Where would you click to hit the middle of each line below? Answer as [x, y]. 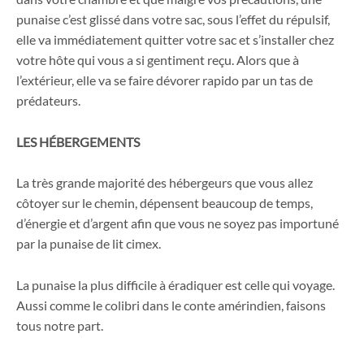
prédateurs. [48, 101]
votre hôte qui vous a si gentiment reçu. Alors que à [158, 60]
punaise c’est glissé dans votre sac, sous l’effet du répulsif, [173, 19]
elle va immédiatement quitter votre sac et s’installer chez [175, 40]
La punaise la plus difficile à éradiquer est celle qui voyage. [175, 284]
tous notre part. [60, 325]
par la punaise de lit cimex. [89, 244]
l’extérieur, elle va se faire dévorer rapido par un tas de [165, 80]
